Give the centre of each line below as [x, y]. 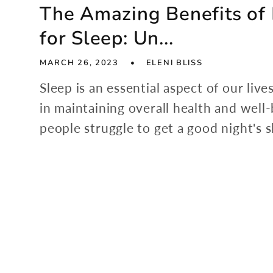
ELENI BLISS [174, 63]
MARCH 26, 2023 [79, 63]
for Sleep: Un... [107, 38]
